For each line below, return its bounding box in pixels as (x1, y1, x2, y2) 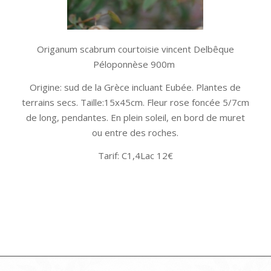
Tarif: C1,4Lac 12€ (97, 149, 173, 162)
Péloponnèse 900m (93, 58, 178, 70)
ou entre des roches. (92, 126, 179, 139)
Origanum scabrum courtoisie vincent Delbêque (36, 43, 234, 55)
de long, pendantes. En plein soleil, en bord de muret (25, 111, 245, 123)
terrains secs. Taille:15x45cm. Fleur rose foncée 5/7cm (21, 96, 249, 108)
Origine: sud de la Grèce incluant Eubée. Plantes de (30, 80, 241, 93)
